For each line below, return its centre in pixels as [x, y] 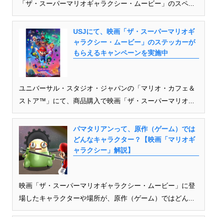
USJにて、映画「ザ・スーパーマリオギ [134, 31]
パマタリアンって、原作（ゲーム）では [134, 129]
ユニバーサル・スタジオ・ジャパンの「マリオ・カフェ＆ [107, 88]
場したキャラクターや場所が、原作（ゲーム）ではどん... [106, 198]
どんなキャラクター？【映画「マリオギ [134, 139]
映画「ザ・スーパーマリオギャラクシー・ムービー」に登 [107, 185]
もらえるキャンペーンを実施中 [120, 53]
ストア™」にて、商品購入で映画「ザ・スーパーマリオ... [106, 101]
